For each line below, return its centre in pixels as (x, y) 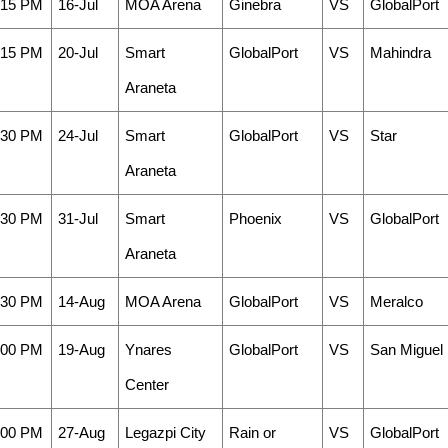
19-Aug (81, 349)
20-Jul (77, 52)
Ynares (148, 349)
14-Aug (81, 301)
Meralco (396, 301)
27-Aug (81, 432)
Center (146, 384)
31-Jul (77, 218)
